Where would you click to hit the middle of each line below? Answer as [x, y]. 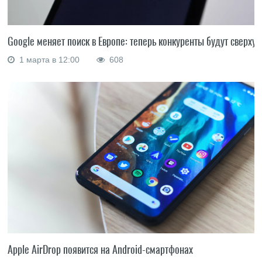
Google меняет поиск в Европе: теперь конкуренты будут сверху [132, 42]
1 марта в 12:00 [49, 60]
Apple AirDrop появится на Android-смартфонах [101, 250]
